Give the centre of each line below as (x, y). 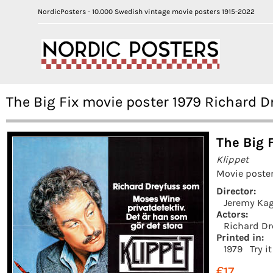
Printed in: (240, 237)
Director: (236, 191)
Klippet (232, 159)
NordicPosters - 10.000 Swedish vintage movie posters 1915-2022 (146, 12)
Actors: (232, 214)
